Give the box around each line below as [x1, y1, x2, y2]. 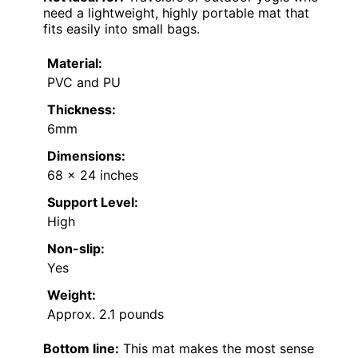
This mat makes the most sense [119, 340, 314, 356]
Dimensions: [47, 147, 125, 164]
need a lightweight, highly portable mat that [43, 4, 309, 21]
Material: [47, 54, 102, 71]
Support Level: [47, 193, 138, 210]
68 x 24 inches [47, 166, 138, 183]
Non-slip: [47, 240, 105, 257]
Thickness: [47, 101, 116, 117]
